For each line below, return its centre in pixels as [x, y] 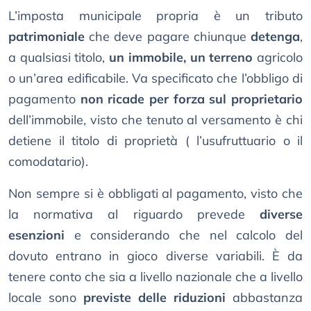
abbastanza [264, 298]
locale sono [46, 298]
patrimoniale [47, 37]
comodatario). [48, 162]
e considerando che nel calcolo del [184, 235]
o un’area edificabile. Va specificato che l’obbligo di [155, 78]
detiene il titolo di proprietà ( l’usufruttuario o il [155, 141]
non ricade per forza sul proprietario [192, 99]
